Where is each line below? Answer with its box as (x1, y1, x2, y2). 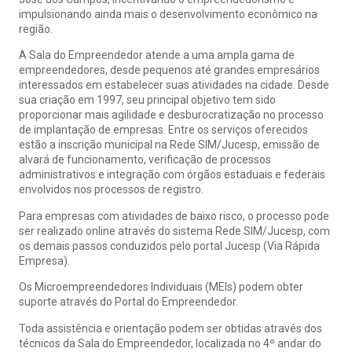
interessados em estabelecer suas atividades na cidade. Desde (19, 79, 329, 92)
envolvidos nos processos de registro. (19, 183, 203, 196)
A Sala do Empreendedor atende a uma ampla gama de (19, 49, 295, 62)
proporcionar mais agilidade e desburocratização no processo (19, 108, 324, 122)
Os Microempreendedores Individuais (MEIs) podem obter (19, 280, 303, 294)
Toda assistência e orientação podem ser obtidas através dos (19, 321, 322, 335)
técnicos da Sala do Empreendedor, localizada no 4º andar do (19, 336, 321, 350)
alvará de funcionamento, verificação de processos (19, 153, 271, 167)
